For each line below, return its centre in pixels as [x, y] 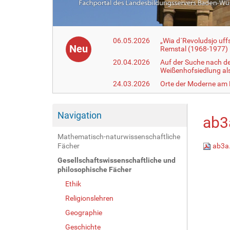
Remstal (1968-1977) [194, 49]
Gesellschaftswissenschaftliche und [117, 160]
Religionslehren [89, 198]
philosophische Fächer [94, 169]
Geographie [84, 212]
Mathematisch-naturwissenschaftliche [119, 136]
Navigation [80, 115]
